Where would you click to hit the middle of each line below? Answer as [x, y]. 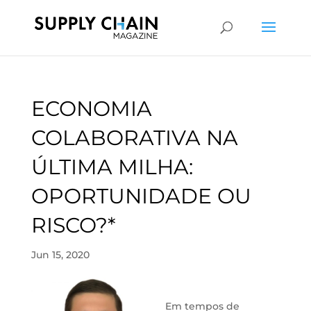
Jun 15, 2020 [60, 255]
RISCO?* [73, 225]
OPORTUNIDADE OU [141, 196]
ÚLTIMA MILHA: [112, 167]
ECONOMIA [91, 109]
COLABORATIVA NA [134, 138]
